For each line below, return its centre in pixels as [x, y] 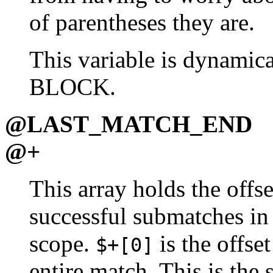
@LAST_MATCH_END [129, 124]
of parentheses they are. [142, 22]
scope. [62, 243]
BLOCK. [73, 87]
